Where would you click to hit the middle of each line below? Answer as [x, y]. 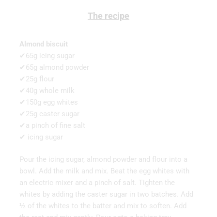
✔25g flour [37, 79]
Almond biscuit [44, 44]
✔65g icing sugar [47, 55]
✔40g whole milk [47, 90]
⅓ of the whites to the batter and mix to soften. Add [103, 206]
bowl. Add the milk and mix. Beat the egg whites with [104, 171]
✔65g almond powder [54, 67]
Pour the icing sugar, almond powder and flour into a [103, 160]
